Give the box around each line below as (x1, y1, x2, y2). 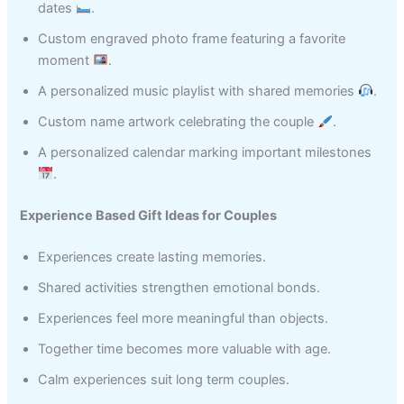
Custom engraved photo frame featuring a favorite (38, 30, 346, 47)
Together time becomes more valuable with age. (38, 340, 332, 357)
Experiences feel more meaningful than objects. (38, 309, 329, 326)
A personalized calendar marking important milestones (38, 143, 372, 161)
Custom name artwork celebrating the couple (38, 113, 318, 130)
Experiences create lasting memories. (38, 248, 267, 265)
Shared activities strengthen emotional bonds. (38, 279, 321, 296)
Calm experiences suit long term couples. (38, 371, 290, 388)
